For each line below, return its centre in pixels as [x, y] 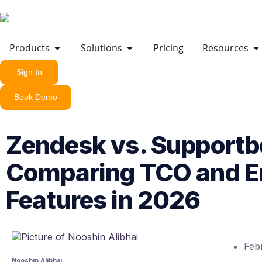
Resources [225, 48]
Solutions [101, 48]
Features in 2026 [103, 199]
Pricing [168, 48]
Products [30, 48]
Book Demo [36, 97]
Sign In [29, 72]
